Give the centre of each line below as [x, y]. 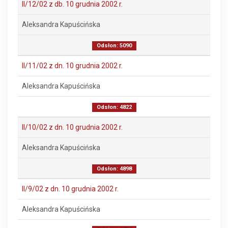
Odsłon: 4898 [114, 169]
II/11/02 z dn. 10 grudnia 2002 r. [72, 66]
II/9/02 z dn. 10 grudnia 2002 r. [70, 189]
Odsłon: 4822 [114, 107]
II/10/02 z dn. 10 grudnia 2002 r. [72, 127]
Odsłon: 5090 [114, 46]
